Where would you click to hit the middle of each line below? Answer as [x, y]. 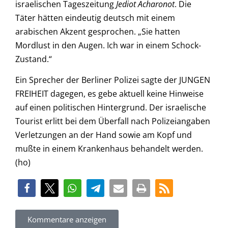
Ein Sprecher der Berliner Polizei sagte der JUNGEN [113, 80]
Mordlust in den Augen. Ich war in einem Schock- [108, 45]
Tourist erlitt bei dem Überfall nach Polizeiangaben [113, 121]
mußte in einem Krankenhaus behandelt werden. [109, 149]
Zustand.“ [34, 59]
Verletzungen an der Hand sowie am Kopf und [104, 135]
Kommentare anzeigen [67, 220]
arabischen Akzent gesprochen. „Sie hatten [98, 31]
